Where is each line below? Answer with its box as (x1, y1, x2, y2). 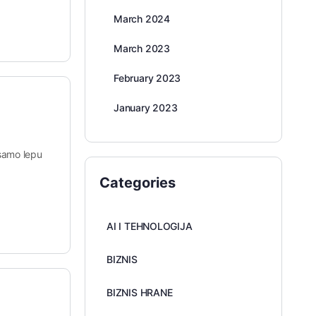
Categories (99, 174, 176, 191)
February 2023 (114, 72, 181, 84)
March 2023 (114, 42, 170, 54)
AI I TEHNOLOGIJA (107, 220, 193, 232)
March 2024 (114, 13, 170, 25)
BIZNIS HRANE (107, 286, 173, 298)
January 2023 (114, 102, 178, 114)
